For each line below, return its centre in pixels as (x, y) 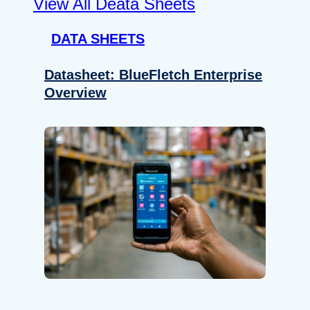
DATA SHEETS (98, 38)
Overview (75, 92)
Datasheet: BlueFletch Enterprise (153, 74)
